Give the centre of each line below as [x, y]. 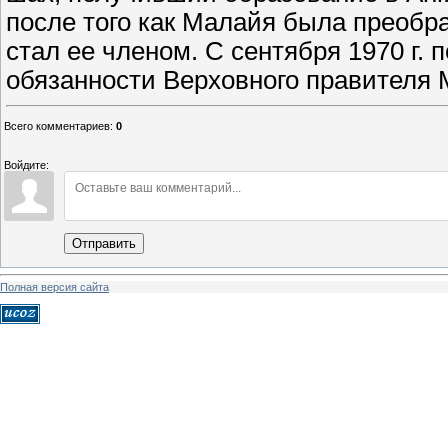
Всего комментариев [57, 126]
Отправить [104, 244]
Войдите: [26, 165]
